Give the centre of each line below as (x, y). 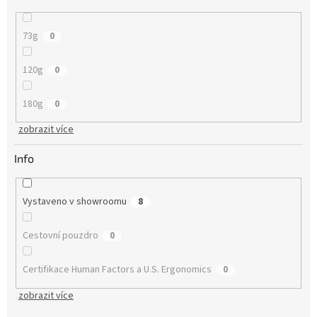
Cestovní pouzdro (60, 236)
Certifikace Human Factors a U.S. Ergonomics (117, 270)
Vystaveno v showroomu (74, 202)
